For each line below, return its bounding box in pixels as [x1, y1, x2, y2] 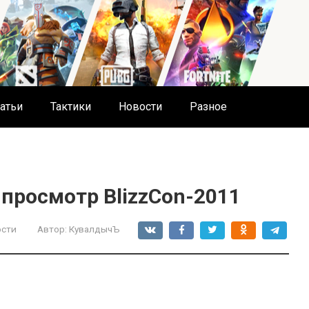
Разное [190, 100, 227, 113]
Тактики [50, 100, 91, 113]
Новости [119, 100, 162, 113]
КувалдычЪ [69, 223, 120, 235]
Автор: [37, 223, 67, 235]
